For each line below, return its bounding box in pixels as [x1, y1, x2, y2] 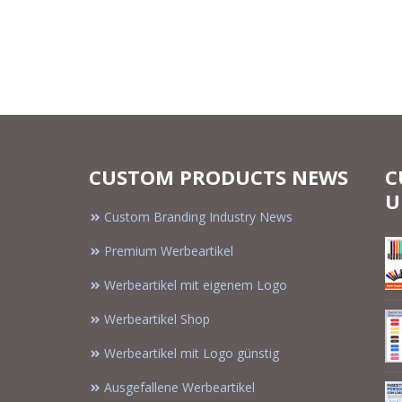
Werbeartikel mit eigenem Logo [104, 276, 287, 294]
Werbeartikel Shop [104, 310, 210, 328]
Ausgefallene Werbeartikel [104, 379, 255, 397]
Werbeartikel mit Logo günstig [104, 345, 279, 363]
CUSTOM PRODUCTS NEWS [89, 163, 348, 191]
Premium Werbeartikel [104, 242, 233, 260]
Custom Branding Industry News [104, 208, 293, 226]
